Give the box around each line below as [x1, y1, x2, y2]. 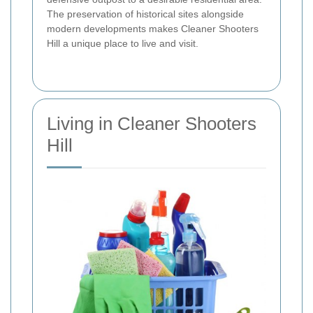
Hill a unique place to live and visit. [47, 37, 198, 49]
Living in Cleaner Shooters [47, 112, 256, 134]
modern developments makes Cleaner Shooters [47, 22, 259, 34]
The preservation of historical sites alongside [47, 8, 244, 20]
